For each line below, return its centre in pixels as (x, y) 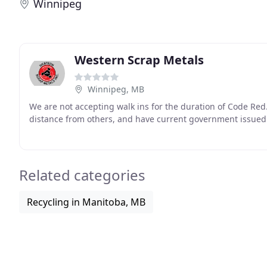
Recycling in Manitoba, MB (86, 202)
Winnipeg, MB (116, 89)
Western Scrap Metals (139, 60)
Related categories (82, 175)
